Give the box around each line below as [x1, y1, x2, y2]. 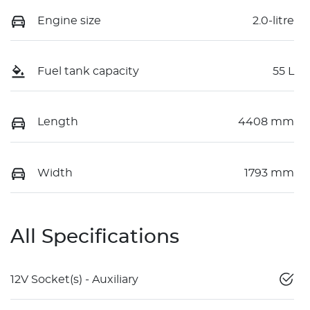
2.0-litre [253, 15, 294, 26]
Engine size [37, 15, 101, 26]
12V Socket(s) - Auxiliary [10, 273, 138, 285]
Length [37, 116, 78, 128]
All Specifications [10, 227, 179, 247]
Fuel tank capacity [37, 66, 139, 77]
